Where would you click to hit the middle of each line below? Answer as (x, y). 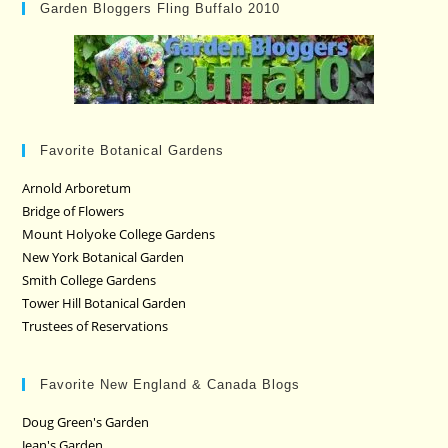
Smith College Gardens (89, 279)
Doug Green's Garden (86, 421)
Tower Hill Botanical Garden (104, 302)
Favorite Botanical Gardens (132, 150)
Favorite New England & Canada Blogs (170, 384)
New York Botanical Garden (103, 256)
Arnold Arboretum (77, 187)
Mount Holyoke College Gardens (119, 233)
